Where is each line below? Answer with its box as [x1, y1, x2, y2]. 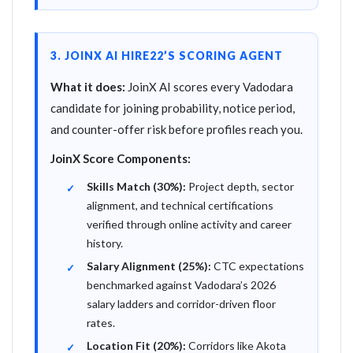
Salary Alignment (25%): [87, 259, 211, 273]
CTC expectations [211, 259, 304, 273]
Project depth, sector [186, 180, 294, 193]
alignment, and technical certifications [87, 199, 273, 212]
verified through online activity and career [87, 217, 292, 231]
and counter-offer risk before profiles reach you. [50, 122, 303, 136]
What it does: [50, 80, 125, 94]
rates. [87, 316, 115, 329]
